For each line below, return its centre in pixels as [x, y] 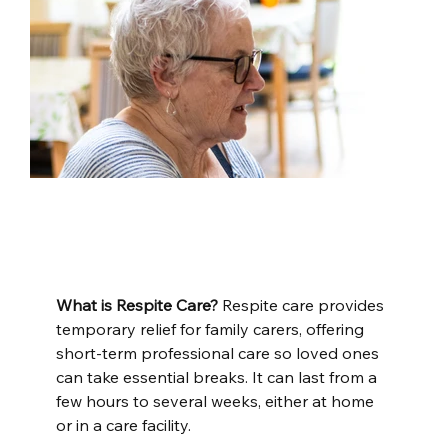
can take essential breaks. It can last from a [218, 377]
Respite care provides [302, 305]
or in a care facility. [123, 425]
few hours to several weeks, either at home [216, 401]
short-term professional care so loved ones [219, 353]
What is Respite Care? [136, 305]
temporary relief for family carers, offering [211, 329]
